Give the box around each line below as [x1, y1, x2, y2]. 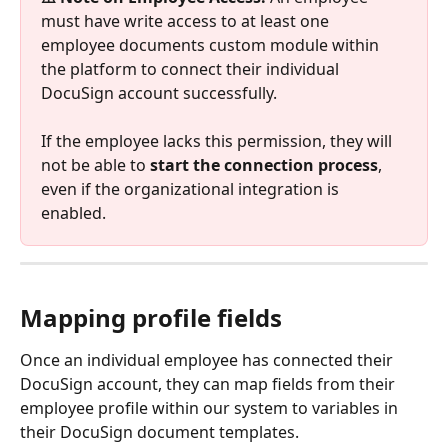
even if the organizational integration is [41, 177, 343, 200]
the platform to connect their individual [41, 57, 343, 80]
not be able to [41, 153, 150, 176]
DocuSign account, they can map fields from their [20, 373, 399, 396]
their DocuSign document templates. [20, 421, 303, 444]
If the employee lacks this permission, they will [41, 129, 396, 152]
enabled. [41, 201, 106, 224]
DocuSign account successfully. [41, 81, 281, 104]
